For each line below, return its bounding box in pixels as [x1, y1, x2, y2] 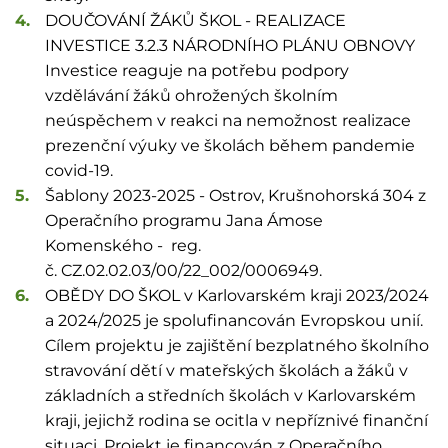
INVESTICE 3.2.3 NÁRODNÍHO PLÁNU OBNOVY [45, 36, 415, 55]
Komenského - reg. [45, 236, 201, 255]
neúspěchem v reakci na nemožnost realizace [45, 111, 411, 130]
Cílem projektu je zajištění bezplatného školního [45, 336, 429, 355]
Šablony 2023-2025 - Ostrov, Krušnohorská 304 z [45, 186, 426, 205]
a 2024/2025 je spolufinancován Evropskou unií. [45, 311, 423, 330]
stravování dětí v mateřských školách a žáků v [45, 361, 408, 380]
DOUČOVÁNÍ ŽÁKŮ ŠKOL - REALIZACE [45, 11, 346, 30]
